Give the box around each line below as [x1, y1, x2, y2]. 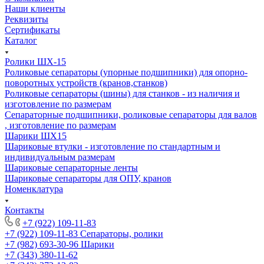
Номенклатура [5, 184, 63, 194]
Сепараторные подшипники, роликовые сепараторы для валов [5, 110, 257, 120]
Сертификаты [5, 25, 60, 35]
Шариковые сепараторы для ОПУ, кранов [5, 173, 171, 184]
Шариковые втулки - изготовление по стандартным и [5, 141, 220, 152]
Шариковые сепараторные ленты [5, 163, 138, 173]
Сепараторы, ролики [80, 229, 163, 239]
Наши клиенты [5, 4, 65, 14]
